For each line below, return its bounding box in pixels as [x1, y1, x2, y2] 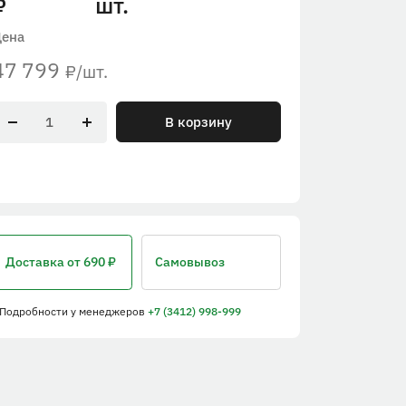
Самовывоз [154, 254, 225, 270]
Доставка [5, 254, 68, 270]
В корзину [165, 112, 233, 130]
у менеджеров [71, 304, 149, 318]
